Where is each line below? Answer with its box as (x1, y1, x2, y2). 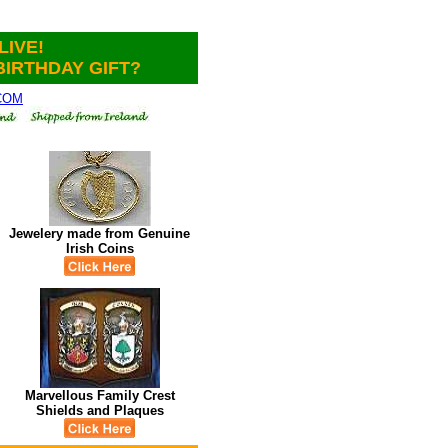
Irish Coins (65, 241, 134, 256)
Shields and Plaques (35, 403, 164, 418)
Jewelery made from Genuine (9, 226, 190, 241)
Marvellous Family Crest (24, 388, 175, 403)
